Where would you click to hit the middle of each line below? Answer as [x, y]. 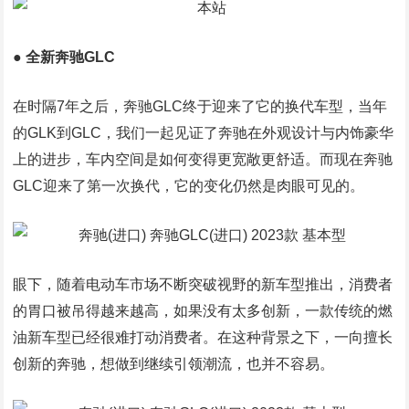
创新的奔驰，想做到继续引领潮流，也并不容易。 [174, 364]
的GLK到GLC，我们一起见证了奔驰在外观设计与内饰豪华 [204, 133]
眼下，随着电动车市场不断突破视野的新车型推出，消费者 [203, 284]
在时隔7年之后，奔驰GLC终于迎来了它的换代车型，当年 [200, 106]
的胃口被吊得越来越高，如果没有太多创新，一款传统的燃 [203, 311]
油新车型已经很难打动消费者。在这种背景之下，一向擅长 [203, 337]
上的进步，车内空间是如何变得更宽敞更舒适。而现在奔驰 [203, 159]
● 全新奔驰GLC [64, 57]
